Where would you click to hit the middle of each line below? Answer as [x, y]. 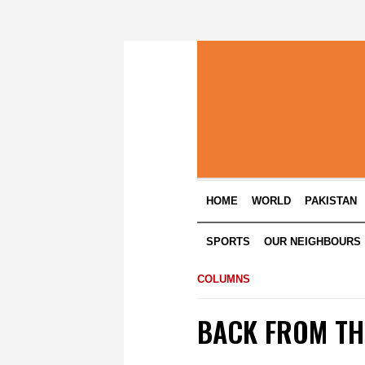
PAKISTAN [331, 201]
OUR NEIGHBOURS [313, 242]
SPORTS [229, 242]
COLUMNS [224, 279]
